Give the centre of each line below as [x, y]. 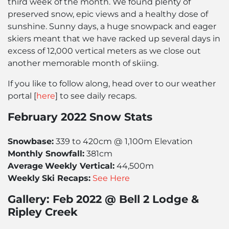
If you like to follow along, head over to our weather [112, 84]
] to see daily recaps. [96, 96]
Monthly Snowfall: [46, 154]
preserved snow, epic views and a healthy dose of [108, 14]
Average [25, 166]
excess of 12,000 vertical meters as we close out [104, 51]
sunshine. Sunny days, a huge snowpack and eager [112, 26]
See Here [111, 178]
